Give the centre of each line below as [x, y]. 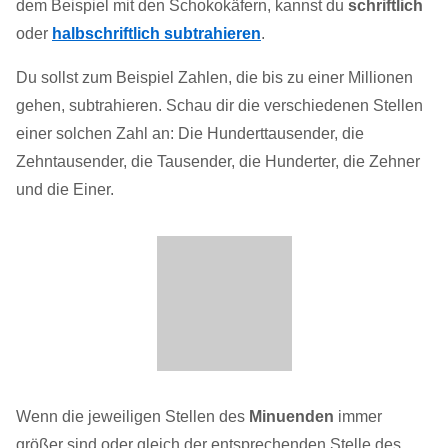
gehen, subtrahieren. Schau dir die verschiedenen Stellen [219, 106]
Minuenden [291, 417]
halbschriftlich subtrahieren [156, 34]
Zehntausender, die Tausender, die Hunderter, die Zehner [218, 162]
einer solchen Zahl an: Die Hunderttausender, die [190, 134]
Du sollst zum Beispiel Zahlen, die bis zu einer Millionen [214, 78]
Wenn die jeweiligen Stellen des [132, 417]
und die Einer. [65, 190]
